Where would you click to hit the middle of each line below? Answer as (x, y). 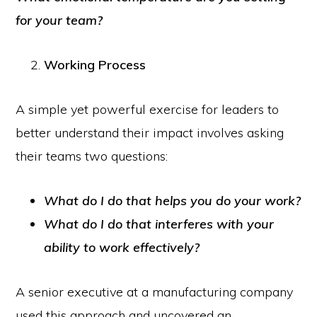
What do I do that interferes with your (159, 224)
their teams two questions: (92, 156)
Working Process (95, 65)
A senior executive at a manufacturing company (155, 292)
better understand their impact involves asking (150, 133)
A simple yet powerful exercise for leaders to (148, 109)
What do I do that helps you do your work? (173, 201)
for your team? (59, 20)
